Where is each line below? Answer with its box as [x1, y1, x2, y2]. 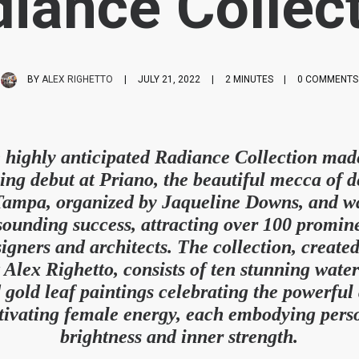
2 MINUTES [224, 74, 273, 86]
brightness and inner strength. [60, 326, 299, 347]
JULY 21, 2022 [137, 74, 200, 86]
